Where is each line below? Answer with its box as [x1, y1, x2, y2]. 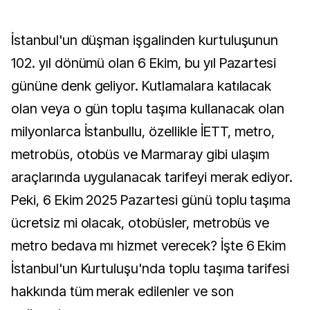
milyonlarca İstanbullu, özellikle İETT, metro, [11, 123, 275, 140]
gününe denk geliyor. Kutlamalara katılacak [11, 77, 272, 94]
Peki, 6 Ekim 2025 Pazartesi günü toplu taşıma [11, 192, 291, 208]
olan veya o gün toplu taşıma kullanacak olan [11, 100, 285, 117]
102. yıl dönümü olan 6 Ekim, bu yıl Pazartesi [11, 55, 277, 71]
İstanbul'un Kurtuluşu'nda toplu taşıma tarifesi [11, 260, 290, 277]
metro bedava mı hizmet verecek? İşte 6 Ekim [11, 237, 286, 254]
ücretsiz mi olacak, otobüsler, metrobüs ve [11, 215, 270, 231]
